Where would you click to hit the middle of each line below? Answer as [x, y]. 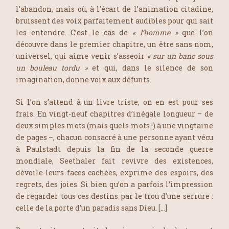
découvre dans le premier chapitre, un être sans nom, [114, 44]
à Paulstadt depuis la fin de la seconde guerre [114, 149]
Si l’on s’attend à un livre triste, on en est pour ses [114, 102]
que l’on [196, 32]
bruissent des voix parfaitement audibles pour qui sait [114, 20]
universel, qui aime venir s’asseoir [82, 56]
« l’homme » [155, 32]
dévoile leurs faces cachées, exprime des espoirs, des [114, 172]
